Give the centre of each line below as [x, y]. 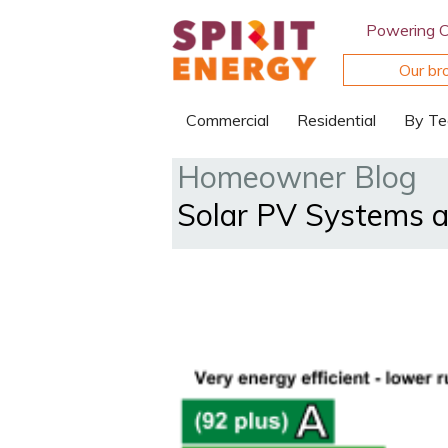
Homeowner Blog [297, 177]
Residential [336, 120]
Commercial [227, 120]
